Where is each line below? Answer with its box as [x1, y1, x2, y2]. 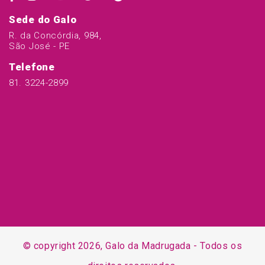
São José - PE [9, 41, 70, 52]
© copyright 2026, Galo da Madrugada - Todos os [22, 240, 243, 252]
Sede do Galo [9, 14, 77, 26]
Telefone [9, 61, 55, 73]
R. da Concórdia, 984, [9, 30, 102, 41]
